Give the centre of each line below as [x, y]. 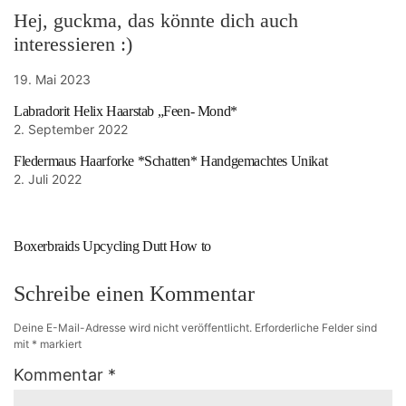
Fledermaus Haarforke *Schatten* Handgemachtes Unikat [171, 161]
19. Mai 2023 [52, 80]
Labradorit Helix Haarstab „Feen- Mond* [126, 111]
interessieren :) [73, 44]
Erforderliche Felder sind [316, 328]
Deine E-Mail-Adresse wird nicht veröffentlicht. [133, 328]
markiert [59, 344]
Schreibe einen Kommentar [134, 294]
